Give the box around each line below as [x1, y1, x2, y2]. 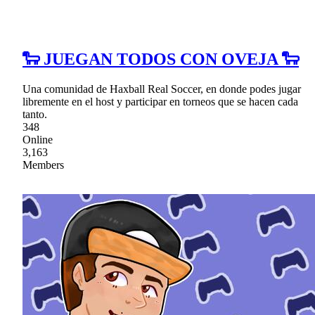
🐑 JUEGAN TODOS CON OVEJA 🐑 [22, 49, 299, 68]
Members [22, 158, 64, 171]
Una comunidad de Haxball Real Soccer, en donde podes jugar [22, 82, 301, 95]
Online [22, 133, 53, 146]
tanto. [22, 108, 47, 120]
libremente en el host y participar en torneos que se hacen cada [22, 95, 298, 108]
